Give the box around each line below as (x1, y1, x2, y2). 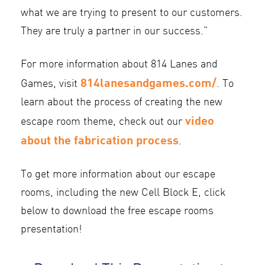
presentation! (21, 224, 82, 235)
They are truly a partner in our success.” (21, 26, 208, 37)
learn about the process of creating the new (21, 97, 222, 108)
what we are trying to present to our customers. (21, 8, 243, 18)
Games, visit (21, 79, 80, 89)
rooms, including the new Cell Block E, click (21, 188, 225, 198)
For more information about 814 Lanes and (21, 59, 218, 70)
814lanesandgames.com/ (80, 75, 216, 89)
